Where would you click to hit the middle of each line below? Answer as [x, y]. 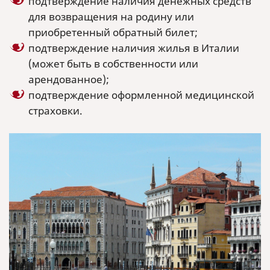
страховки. [55, 111]
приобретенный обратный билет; [113, 32]
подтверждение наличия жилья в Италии [134, 48]
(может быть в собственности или [113, 64]
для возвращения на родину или [111, 17]
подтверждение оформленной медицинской [141, 95]
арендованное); [69, 79]
